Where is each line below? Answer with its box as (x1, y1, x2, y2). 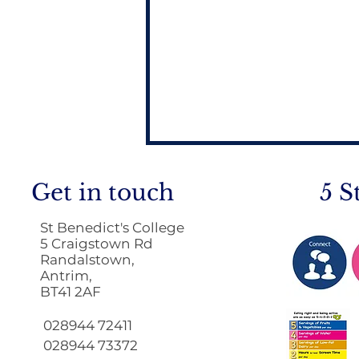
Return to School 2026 (169, 286, 335, 305)
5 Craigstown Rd (39, 235, 153, 252)
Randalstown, (39, 251, 135, 268)
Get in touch (30, 178, 174, 207)
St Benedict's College (39, 219, 184, 236)
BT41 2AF (39, 283, 101, 300)
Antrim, (39, 267, 95, 284)
